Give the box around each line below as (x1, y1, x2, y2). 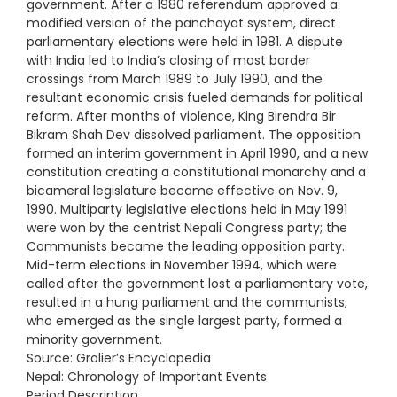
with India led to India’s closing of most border (27, 51, 310, 69)
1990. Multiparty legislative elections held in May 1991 (27, 199, 347, 218)
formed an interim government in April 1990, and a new (27, 144, 368, 162)
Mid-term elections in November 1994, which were (27, 255, 337, 274)
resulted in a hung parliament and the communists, (27, 292, 347, 311)
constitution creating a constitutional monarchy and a (27, 162, 366, 181)
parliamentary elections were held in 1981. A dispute (27, 32, 343, 51)
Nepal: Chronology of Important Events (27, 367, 267, 385)
